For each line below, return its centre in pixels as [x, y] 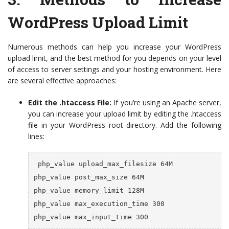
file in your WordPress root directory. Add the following [125, 125]
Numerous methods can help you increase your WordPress [114, 47]
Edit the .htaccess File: [70, 102]
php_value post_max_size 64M [89, 177]
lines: [36, 136]
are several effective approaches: [62, 80]
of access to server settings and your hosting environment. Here [114, 69]
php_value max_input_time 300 [91, 217]
